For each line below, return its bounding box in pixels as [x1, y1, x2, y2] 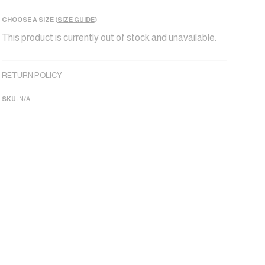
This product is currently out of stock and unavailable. [1, 33, 216, 43]
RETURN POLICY [1, 71, 62, 80]
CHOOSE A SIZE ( [1, 16, 57, 23]
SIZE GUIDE [57, 16, 95, 23]
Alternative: [1, 54, 49, 64]
